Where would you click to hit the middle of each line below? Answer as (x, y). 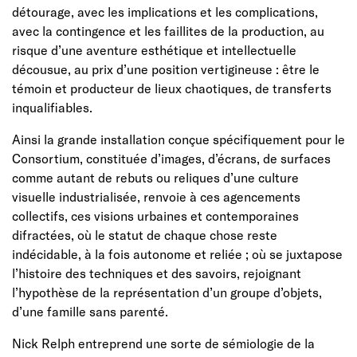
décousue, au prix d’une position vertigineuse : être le (166, 69)
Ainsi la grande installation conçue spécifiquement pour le (178, 139)
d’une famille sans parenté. (90, 311)
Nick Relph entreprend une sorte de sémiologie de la (163, 343)
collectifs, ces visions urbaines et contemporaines (155, 215)
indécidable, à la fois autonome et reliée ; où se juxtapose (177, 253)
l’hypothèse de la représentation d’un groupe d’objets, (167, 292)
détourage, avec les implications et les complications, (165, 11)
